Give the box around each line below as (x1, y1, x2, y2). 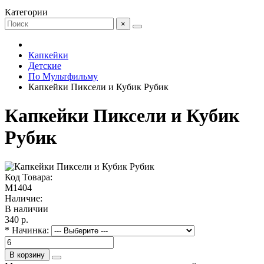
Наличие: (5, 193, 42, 203)
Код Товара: (5, 171, 52, 182)
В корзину (9, 250, 45, 259)
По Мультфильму (28, 71, 98, 81)
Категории (5, 7, 48, 17)
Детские (28, 61, 61, 71)
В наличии (5, 203, 48, 214)
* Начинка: (5, 225, 49, 235)
